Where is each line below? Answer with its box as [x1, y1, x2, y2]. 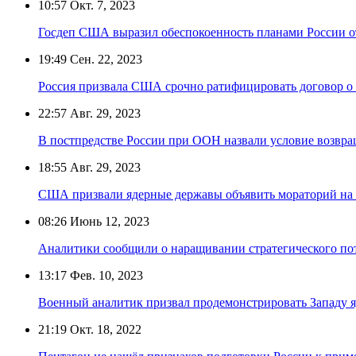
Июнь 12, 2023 [67, 214, 149, 228]
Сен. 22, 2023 [67, 52, 142, 66]
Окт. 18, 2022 [67, 322, 141, 336]
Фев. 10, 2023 [67, 268, 143, 282]
